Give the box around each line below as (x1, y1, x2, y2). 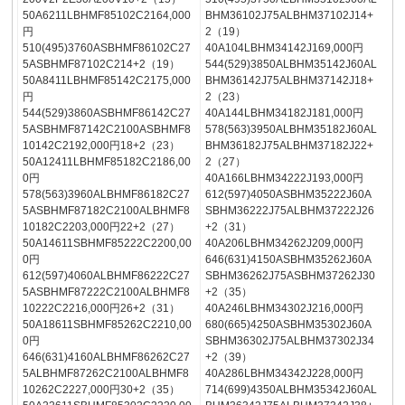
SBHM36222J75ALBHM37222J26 (204, 204, 374, 218)
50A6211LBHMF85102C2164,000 (23, 9, 192, 23)
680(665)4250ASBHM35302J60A (204, 318, 372, 332)
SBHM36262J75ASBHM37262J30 (204, 269, 375, 283)
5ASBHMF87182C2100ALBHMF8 (23, 204, 191, 218)
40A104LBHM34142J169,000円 (204, 42, 363, 55)
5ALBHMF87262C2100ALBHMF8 (23, 367, 190, 381)
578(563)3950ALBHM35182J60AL (204, 123, 377, 137)
